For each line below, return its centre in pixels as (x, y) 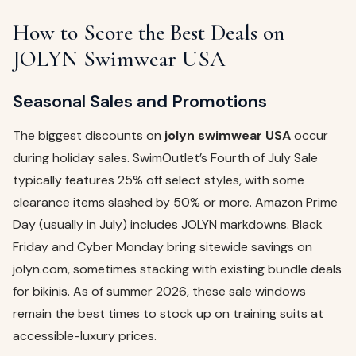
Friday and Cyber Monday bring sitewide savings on (163, 247)
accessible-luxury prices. (85, 336)
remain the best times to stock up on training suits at (168, 314)
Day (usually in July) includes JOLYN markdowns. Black (168, 225)
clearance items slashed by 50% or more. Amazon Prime (175, 203)
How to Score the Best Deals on (149, 33)
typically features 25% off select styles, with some (159, 180)
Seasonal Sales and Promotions (140, 102)
